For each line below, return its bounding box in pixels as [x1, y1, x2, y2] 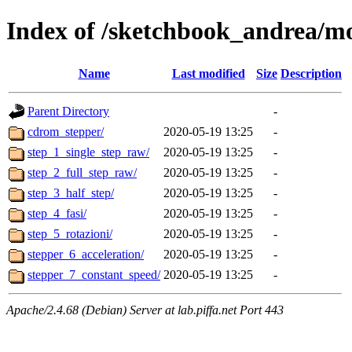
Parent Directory [27, 104, 109, 118]
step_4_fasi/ [27, 206, 86, 220]
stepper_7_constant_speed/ [27, 267, 160, 281]
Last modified [171, 66, 245, 80]
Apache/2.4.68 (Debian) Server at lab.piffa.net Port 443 [6, 302, 284, 317]
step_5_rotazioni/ [27, 226, 112, 240]
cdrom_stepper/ [27, 124, 104, 138]
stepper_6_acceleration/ [27, 247, 144, 261]
